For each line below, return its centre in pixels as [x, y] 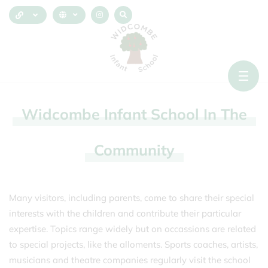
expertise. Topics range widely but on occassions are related [133, 229]
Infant [127, 114]
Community [134, 150]
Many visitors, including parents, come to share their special [132, 198]
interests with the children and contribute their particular [125, 213]
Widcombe [63, 114]
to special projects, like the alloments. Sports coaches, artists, [133, 244]
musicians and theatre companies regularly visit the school [130, 260]
